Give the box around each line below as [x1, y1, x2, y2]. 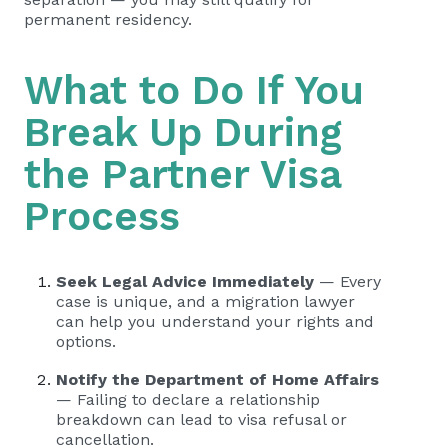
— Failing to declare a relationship [56, 390, 320, 409]
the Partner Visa [24, 151, 341, 198]
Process [24, 193, 180, 240]
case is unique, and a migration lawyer [56, 292, 355, 311]
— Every [314, 272, 381, 291]
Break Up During [24, 109, 342, 156]
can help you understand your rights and [56, 312, 374, 331]
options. [56, 332, 116, 351]
